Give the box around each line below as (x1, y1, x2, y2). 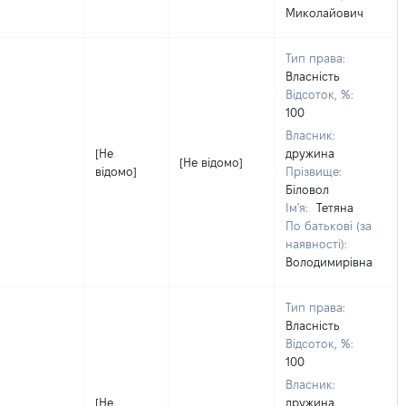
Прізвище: (285, 165, 342, 178)
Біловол (285, 183, 329, 196)
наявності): (285, 237, 347, 250)
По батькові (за (285, 219, 372, 232)
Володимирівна (285, 256, 372, 268)
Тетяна (316, 201, 353, 214)
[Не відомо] (179, 156, 243, 169)
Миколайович (285, 6, 363, 19)
